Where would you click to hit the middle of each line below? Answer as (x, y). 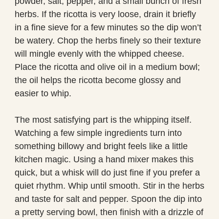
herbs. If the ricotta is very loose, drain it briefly (105, 14)
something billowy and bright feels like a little (101, 146)
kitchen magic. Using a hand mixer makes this (104, 159)
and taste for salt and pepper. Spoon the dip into (108, 199)
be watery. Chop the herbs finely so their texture (108, 40)
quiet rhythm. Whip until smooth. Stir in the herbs (109, 186)
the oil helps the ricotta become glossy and (98, 80)
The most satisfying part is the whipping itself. (103, 120)
